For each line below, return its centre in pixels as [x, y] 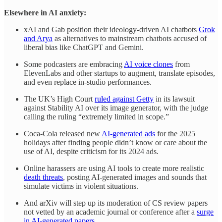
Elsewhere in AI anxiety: [45, 12]
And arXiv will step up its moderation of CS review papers [116, 203]
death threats [43, 177]
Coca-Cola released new [63, 133]
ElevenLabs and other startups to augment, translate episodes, [119, 73]
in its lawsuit [174, 99]
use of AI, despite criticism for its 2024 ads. [91, 151]
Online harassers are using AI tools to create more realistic [114, 168]
